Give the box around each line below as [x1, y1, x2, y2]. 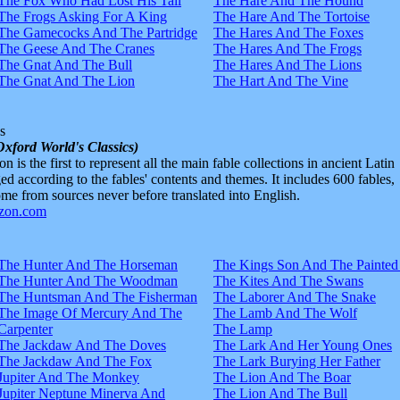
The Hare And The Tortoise [213, 8, 370, 24]
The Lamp [213, 321, 272, 337]
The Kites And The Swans [213, 272, 363, 288]
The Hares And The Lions [213, 56, 362, 72]
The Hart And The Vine [213, 72, 348, 88]
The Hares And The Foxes [213, 24, 363, 40]
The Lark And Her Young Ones [213, 337, 392, 353]
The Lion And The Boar [213, 369, 351, 385]
